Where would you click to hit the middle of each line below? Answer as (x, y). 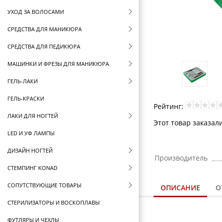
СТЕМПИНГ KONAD (32, 168)
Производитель (181, 158)
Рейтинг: (169, 106)
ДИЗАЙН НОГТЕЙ (30, 150)
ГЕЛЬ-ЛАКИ (23, 81)
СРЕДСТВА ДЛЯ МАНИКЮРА (45, 29)
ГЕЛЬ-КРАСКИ (26, 98)
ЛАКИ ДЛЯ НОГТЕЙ (33, 116)
